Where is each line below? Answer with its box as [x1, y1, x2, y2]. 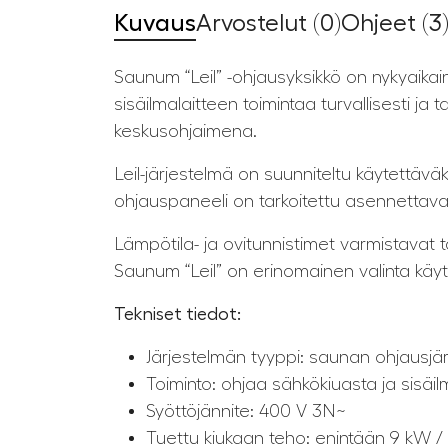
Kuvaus [114, 11, 196, 36]
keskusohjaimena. [114, 122, 257, 141]
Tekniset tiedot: [114, 305, 241, 324]
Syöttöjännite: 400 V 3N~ [146, 402, 346, 421]
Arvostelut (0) [196, 11, 341, 36]
